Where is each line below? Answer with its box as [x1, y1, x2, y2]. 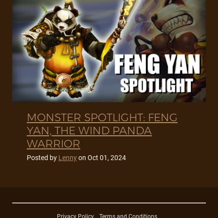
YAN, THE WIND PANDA [27, 124, 152, 138]
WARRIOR [27, 137, 80, 151]
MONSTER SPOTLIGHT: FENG [27, 111, 178, 125]
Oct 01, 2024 [88, 154, 126, 162]
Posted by [27, 154, 58, 162]
